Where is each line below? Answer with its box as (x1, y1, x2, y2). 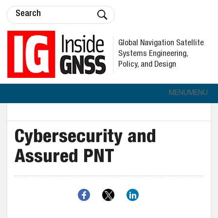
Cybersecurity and (15, 129, 156, 147)
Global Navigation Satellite (118, 39, 204, 48)
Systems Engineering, (118, 50, 188, 58)
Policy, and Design (118, 60, 176, 69)
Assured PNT (15, 149, 114, 167)
